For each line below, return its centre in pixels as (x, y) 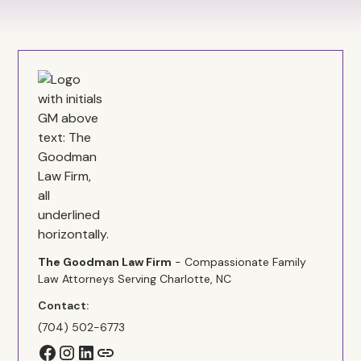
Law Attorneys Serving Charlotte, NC (135, 279)
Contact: (64, 305)
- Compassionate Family (239, 262)
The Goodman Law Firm (105, 262)
